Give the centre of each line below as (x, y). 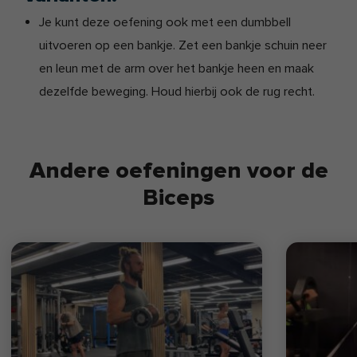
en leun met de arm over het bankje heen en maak (176, 68)
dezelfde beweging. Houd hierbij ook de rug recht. (177, 91)
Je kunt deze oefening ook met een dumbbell (165, 22)
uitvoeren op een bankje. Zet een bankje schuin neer (182, 45)
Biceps (178, 198)
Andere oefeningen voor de (178, 171)
